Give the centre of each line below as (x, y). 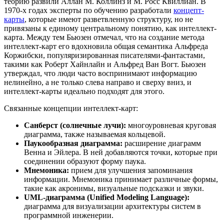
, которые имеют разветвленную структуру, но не (109, 19)
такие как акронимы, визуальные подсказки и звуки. (114, 188)
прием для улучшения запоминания (132, 170)
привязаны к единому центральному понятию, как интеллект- (110, 28)
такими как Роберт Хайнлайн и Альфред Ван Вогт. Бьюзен (105, 64)
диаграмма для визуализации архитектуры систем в (112, 206)
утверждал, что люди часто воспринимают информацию (100, 73)
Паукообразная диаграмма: (74, 143)
